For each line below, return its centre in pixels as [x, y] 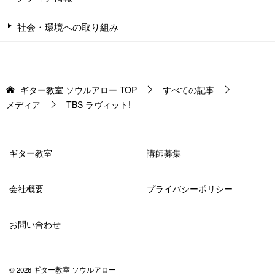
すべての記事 [188, 90]
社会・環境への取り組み [68, 27]
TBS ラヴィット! [99, 105]
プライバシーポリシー [190, 189]
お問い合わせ [35, 224]
